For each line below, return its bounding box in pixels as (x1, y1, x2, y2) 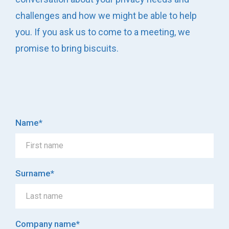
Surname (15, 168, 51, 178)
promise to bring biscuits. (15, 42, 119, 54)
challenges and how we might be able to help (15, 10, 197, 21)
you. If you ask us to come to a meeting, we (15, 26, 190, 37)
